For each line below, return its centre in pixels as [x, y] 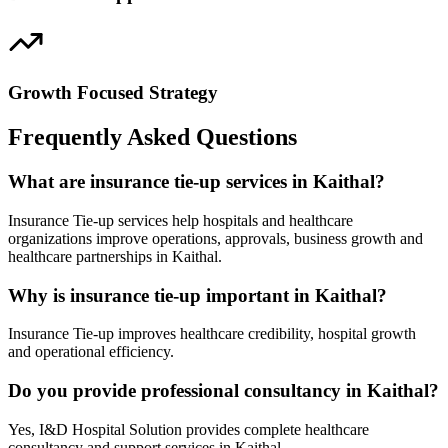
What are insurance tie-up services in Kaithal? [196, 182]
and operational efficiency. [91, 352]
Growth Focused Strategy [113, 93]
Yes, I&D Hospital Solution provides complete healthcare [188, 429]
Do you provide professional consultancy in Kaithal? [223, 391]
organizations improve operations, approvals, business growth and [215, 238]
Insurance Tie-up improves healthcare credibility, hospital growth [212, 334]
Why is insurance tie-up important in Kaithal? [197, 295]
